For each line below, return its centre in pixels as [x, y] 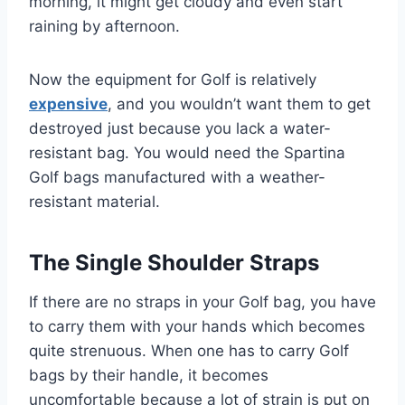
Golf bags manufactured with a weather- [177, 177]
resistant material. [94, 201]
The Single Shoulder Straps [174, 262]
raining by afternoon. [104, 26]
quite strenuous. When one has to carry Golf [189, 350]
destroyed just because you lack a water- [180, 128]
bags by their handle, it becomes [149, 375]
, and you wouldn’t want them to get [239, 104]
